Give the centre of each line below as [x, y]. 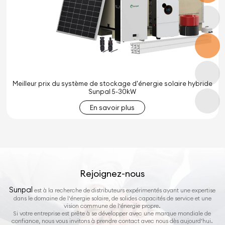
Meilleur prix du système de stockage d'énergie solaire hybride [112, 84]
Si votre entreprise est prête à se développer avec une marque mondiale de [113, 213]
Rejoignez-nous [113, 173]
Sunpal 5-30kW [113, 92]
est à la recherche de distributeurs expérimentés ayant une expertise [124, 190]
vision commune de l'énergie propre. [113, 205]
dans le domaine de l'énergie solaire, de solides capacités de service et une [112, 198]
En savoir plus [113, 108]
